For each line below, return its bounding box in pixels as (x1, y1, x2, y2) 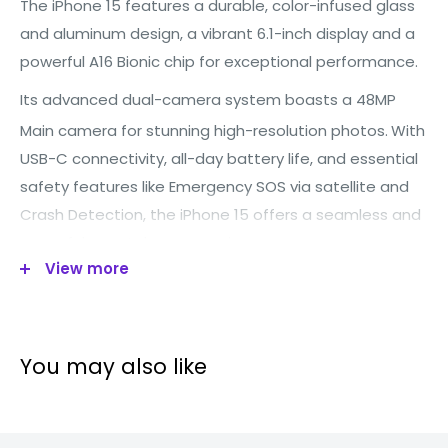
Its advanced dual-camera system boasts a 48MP (20, 89, 396, 111)
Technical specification (20, 294, 286, 327)
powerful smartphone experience (20, 232, 269, 254)
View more (45, 257, 129, 279)
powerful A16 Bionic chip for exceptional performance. (20, 50, 418, 72)
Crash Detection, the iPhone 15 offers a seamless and (20, 204, 421, 226)
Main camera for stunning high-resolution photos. (20, 120, 388, 142)
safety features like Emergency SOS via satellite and (20, 176, 409, 198)
